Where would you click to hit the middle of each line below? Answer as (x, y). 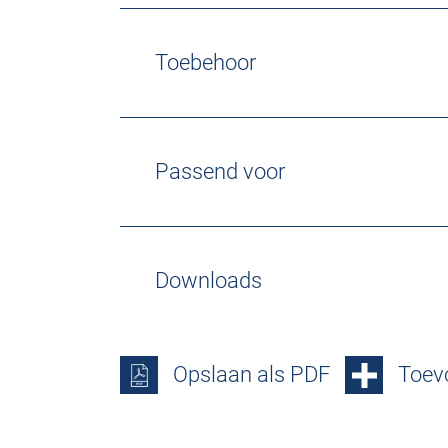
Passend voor (220, 171)
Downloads (208, 280)
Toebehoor (205, 62)
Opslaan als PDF (251, 374)
